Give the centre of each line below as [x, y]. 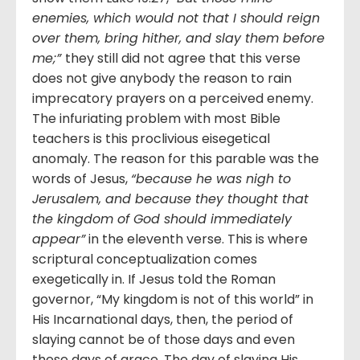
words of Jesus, [82, 179]
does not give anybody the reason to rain [162, 79]
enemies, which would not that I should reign [176, 18]
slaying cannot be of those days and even [164, 340]
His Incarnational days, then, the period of [163, 320]
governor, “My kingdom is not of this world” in [173, 300]
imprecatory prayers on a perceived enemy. [173, 99]
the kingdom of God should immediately [162, 219]
